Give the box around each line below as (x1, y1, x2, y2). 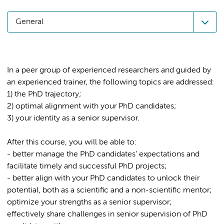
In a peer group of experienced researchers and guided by (7, 66, 211, 74)
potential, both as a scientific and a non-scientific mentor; (7, 186, 211, 194)
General (15, 18, 43, 26)
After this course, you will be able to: (7, 138, 136, 146)
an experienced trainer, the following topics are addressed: (7, 78, 214, 86)
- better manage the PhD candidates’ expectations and (7, 150, 199, 158)
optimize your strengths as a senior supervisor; (7, 198, 171, 206)
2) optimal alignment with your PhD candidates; (7, 102, 176, 110)
